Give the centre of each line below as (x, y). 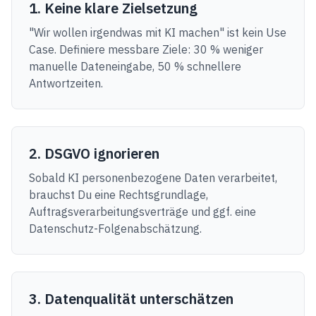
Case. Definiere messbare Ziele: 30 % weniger (146, 49)
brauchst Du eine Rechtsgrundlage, (119, 195)
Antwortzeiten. (66, 83)
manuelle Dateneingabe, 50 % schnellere (135, 66)
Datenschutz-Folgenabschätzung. (115, 229)
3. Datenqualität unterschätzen (131, 299)
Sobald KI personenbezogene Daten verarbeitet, (153, 178)
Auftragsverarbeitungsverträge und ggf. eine (142, 212)
